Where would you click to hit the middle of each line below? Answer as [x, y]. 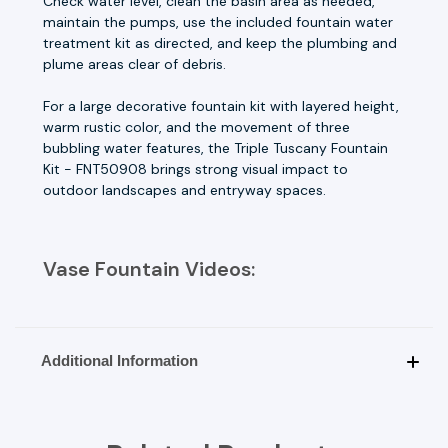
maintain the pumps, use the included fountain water [218, 21]
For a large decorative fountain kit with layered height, [221, 105]
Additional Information [119, 360]
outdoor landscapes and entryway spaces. [184, 189]
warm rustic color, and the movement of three [196, 126]
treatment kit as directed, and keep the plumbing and [220, 42]
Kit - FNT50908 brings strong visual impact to [195, 168]
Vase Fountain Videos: [149, 268]
